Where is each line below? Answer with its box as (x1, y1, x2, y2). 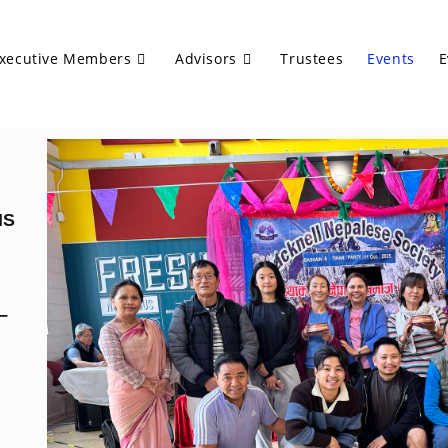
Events (367, 49, 415, 68)
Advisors (174, 49, 237, 68)
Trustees (280, 49, 344, 68)
